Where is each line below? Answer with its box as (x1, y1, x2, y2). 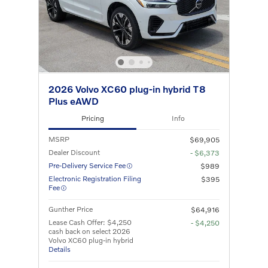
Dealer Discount (48, 147, 100, 157)
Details (48, 244, 71, 254)
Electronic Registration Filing (48, 173, 141, 183)
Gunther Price (48, 204, 93, 214)
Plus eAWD (48, 95, 99, 106)
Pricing (81, 114, 104, 123)
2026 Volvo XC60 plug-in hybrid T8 (48, 83, 206, 95)
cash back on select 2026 (48, 226, 130, 236)
